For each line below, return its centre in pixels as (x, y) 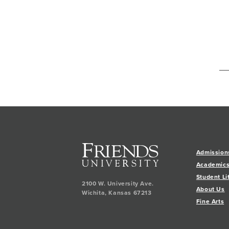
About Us (210, 189)
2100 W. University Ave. (118, 183)
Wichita (94, 192)
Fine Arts (210, 201)
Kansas (120, 192)
